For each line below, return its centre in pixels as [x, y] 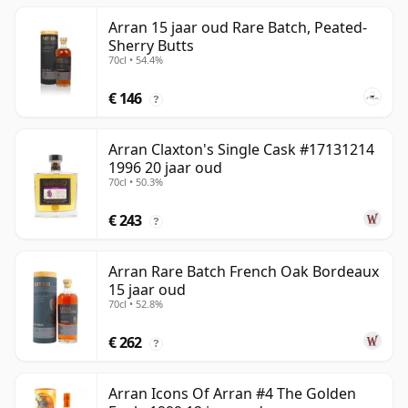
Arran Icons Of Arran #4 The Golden [232, 394]
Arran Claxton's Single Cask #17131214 [241, 150]
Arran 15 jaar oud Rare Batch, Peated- [238, 28]
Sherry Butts [151, 46]
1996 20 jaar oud [165, 168]
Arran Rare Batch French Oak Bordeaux [244, 272]
